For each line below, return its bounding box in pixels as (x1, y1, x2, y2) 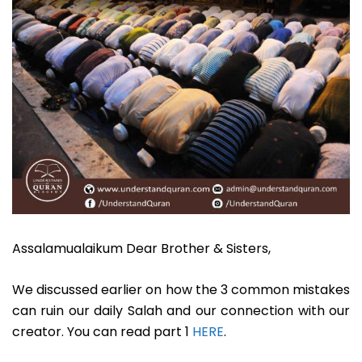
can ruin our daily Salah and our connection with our (12, 301, 350, 321)
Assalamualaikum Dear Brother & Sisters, (12, 239, 271, 259)
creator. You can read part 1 (12, 322, 192, 342)
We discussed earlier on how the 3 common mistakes (12, 280, 350, 300)
